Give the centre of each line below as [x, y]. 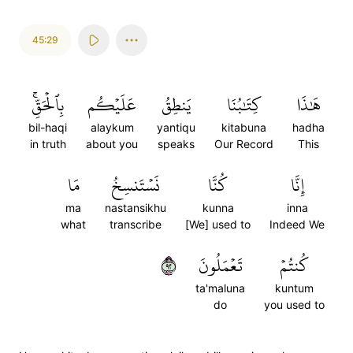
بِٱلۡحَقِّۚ [48, 105]
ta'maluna [220, 288]
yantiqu [176, 127]
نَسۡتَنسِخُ [136, 185]
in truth [48, 144]
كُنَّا [218, 185]
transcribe [136, 224]
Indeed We [297, 224]
